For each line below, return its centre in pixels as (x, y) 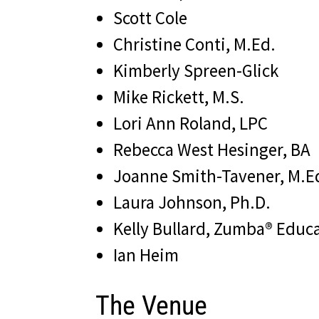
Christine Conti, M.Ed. (195, 45)
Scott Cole (151, 18)
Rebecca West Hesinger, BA (212, 150)
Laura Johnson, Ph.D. (192, 203)
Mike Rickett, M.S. (179, 97)
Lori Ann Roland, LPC (191, 124)
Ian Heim (146, 255)
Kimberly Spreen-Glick (196, 71)
